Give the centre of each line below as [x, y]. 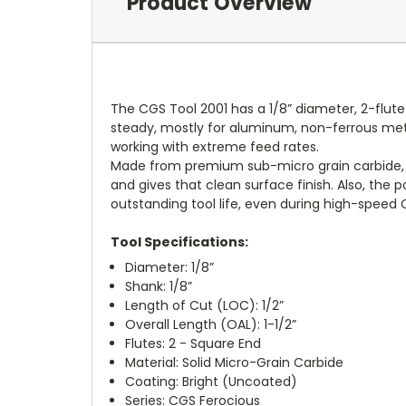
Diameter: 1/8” [170, 268]
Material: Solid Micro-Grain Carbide [235, 363]
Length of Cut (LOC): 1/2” [205, 306]
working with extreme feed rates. [215, 147]
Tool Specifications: [179, 242]
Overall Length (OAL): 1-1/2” [211, 325]
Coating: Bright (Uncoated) [212, 382]
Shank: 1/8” [159, 287]
